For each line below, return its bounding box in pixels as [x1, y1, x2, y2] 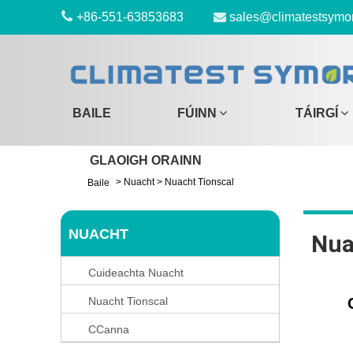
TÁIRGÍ [295, 106, 338, 120]
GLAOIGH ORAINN [90, 154, 202, 167]
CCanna [88, 323, 129, 336]
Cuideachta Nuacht [88, 266, 184, 280]
